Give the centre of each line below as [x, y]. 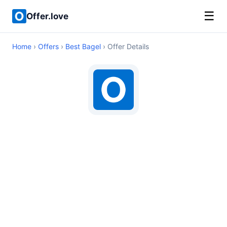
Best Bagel [83, 46]
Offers [48, 46]
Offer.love [47, 16]
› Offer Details [125, 46]
